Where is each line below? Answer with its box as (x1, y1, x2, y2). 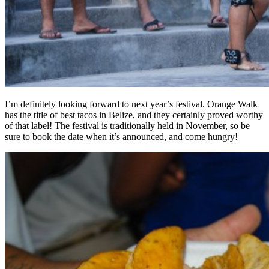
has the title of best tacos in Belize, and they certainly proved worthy (5, 110, 263, 121)
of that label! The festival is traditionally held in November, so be (5, 121, 250, 131)
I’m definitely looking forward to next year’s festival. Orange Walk (5, 99, 258, 110)
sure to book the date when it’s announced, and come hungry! (5, 131, 238, 142)
